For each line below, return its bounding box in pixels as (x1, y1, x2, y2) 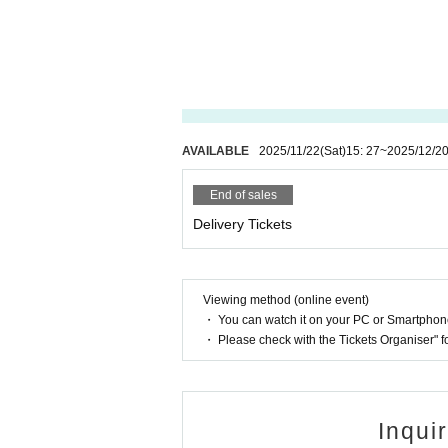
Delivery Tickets (193, 216, 292, 232)
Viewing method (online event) (203, 293, 369, 307)
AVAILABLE (182, 144, 249, 158)
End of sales (209, 188, 277, 202)
